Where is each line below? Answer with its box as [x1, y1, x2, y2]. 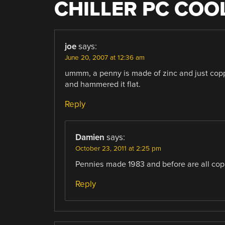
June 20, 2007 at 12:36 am [64, 53, 145, 62]
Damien [75, 132, 104, 143]
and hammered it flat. [64, 79, 141, 89]
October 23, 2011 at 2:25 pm [75, 144, 161, 153]
